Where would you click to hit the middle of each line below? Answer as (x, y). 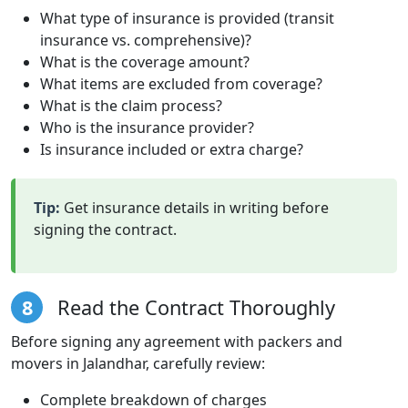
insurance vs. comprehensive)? (146, 40)
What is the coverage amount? (145, 61)
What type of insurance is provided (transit (187, 18)
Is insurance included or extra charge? (172, 149)
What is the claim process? (131, 105)
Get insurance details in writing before (194, 207)
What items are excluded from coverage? (181, 83)
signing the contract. (105, 229)
